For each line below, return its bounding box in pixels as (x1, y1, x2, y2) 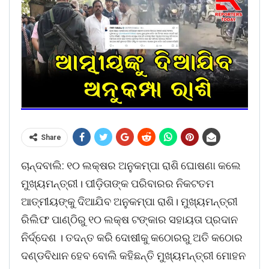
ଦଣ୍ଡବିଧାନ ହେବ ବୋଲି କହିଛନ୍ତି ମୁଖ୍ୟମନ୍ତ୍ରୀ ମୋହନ (21, 249, 246, 262)
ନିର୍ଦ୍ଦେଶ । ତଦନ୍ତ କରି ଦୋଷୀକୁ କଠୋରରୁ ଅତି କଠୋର (21, 231, 243, 244)
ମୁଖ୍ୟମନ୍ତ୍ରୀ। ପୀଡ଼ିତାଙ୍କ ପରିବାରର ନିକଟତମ (21, 177, 214, 190)
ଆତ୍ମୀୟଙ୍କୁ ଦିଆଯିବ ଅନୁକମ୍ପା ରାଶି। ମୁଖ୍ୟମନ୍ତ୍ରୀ (21, 195, 238, 208)
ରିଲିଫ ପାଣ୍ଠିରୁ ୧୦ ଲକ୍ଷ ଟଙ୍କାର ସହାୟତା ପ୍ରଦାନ (21, 213, 238, 226)
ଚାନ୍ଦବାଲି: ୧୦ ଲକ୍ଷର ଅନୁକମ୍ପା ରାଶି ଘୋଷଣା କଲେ (21, 159, 241, 172)
